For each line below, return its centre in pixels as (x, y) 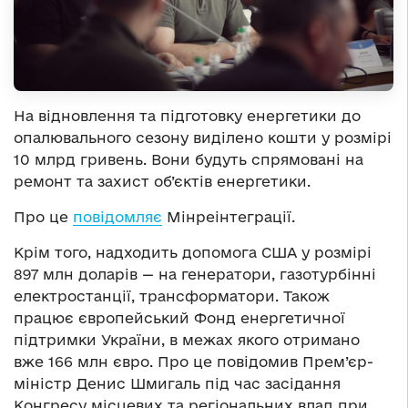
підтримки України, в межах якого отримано (187, 339)
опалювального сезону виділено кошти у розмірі (203, 137)
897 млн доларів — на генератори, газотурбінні (195, 274)
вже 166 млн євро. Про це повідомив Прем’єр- (194, 361)
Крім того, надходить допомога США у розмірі (193, 252)
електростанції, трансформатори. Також (172, 296)
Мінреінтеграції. (229, 216)
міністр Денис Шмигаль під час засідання (177, 383)
